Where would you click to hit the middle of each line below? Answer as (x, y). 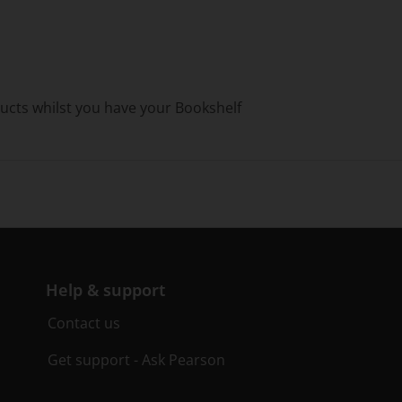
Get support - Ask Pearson (137, 360)
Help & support (106, 290)
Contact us (84, 323)
